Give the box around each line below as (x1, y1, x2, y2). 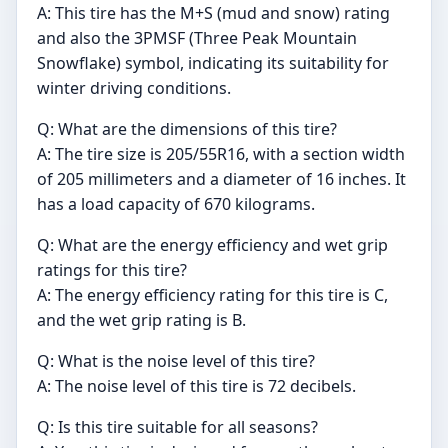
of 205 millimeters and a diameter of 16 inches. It (37, 168, 406, 191)
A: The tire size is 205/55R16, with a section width (37, 143, 405, 166)
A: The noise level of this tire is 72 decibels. (37, 375, 356, 398)
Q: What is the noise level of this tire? (37, 350, 315, 373)
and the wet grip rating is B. (37, 309, 246, 332)
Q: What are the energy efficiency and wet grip (37, 234, 388, 257)
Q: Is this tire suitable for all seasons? (37, 416, 318, 439)
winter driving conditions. (37, 77, 231, 100)
